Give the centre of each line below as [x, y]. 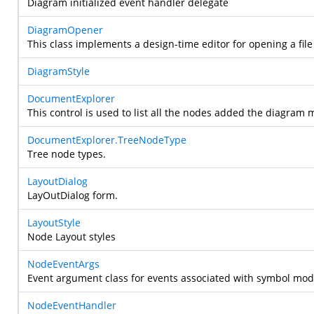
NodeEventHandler [72, 305]
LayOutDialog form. [73, 195]
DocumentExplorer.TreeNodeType [107, 140]
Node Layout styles [71, 237]
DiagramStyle [59, 71]
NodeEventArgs [63, 264]
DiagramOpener [65, 30]
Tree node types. [67, 154]
